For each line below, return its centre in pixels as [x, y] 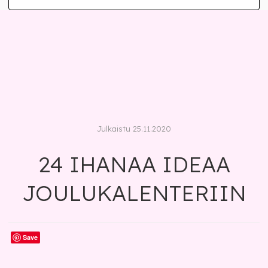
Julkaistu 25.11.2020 [134, 129]
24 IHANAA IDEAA [134, 164]
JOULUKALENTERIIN [134, 193]
